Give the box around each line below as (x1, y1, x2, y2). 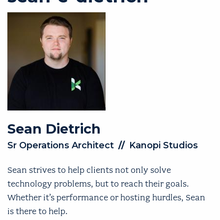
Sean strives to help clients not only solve (7, 165, 171, 175)
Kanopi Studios (129, 139, 198, 151)
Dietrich (46, 121, 101, 137)
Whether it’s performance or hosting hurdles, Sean (7, 192, 205, 202)
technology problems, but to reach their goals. (7, 178, 189, 189)
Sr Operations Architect (7, 139, 114, 151)
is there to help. (7, 206, 68, 216)
